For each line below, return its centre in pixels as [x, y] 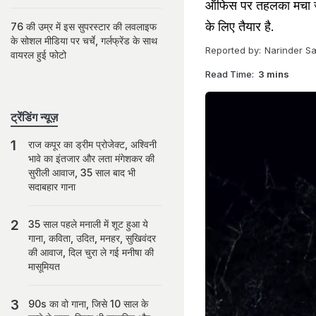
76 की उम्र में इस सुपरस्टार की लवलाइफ [84, 26]
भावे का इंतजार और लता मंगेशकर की [91, 158]
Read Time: [230, 74]
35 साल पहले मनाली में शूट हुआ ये [88, 224]
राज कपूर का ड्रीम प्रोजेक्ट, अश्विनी [92, 144]
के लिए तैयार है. [240, 26]
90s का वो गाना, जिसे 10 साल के [88, 304]
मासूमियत [44, 266]
